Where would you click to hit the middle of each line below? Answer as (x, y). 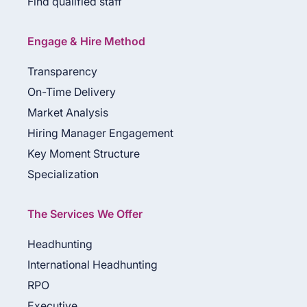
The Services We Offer (85, 213)
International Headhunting (93, 264)
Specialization (63, 174)
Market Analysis (68, 112)
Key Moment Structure (84, 153)
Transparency (62, 71)
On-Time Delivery (72, 91)
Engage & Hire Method (86, 41)
